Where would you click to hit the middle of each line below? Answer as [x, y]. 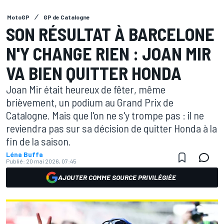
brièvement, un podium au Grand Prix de [90, 102]
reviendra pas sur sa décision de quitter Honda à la [111, 128]
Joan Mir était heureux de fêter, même [86, 89]
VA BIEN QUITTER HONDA [94, 73]
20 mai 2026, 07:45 [51, 161]
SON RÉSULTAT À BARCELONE [110, 34]
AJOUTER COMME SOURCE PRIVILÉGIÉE [117, 177]
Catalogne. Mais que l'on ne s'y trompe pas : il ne [105, 115]
